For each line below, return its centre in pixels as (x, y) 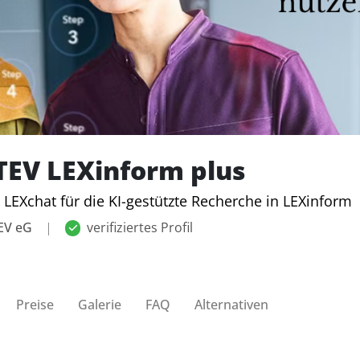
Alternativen (231, 304)
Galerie (100, 304)
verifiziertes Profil (140, 228)
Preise (35, 304)
